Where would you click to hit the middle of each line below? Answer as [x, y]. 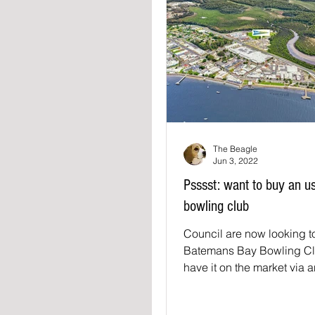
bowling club [216, 206]
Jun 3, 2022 [236, 161]
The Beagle [235, 149]
